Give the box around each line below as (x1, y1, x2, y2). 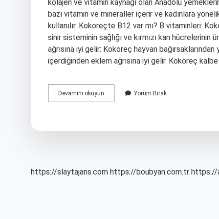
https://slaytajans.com (31, 167, 108, 176)
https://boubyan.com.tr (110, 167, 189, 176)
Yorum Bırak (134, 90, 167, 97)
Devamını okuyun (58, 90, 104, 97)
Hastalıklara (104, 107, 136, 114)
